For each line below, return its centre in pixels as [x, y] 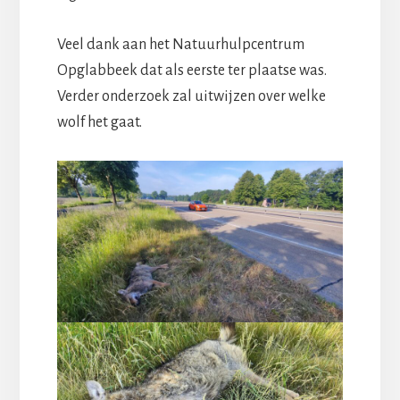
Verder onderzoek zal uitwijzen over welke [191, 97]
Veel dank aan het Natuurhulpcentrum [180, 45]
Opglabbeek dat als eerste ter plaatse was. [192, 71]
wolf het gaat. [99, 123]
